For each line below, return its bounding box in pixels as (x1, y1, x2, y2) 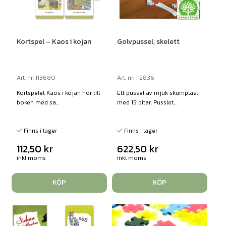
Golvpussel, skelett (117, 36, 180, 47)
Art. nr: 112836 (117, 73, 154, 82)
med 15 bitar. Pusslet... (117, 97, 177, 107)
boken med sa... (16, 97, 59, 107)
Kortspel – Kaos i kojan (16, 36, 91, 47)
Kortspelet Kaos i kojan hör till (16, 88, 100, 97)
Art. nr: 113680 (16, 73, 55, 82)
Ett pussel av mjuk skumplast (117, 88, 198, 97)
